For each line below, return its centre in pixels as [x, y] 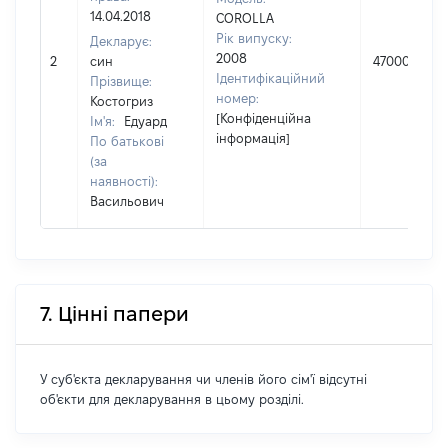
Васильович [127, 201]
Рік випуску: [254, 38]
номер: [237, 98]
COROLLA [245, 18]
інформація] [253, 138]
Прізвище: [121, 81]
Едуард [145, 121]
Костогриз [121, 101]
